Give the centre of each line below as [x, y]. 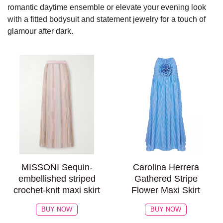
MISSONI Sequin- [57, 167]
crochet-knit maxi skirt [57, 190]
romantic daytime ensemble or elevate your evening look [107, 7]
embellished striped [57, 178]
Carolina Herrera [166, 167]
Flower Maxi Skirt [166, 190]
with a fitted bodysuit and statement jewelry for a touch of [107, 19]
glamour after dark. [40, 31]
